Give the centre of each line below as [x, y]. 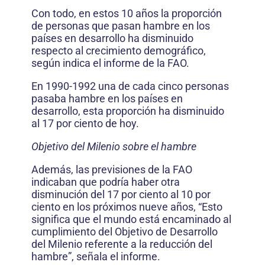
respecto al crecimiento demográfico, [119, 51]
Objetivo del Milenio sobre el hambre [114, 146]
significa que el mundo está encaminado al [131, 219]
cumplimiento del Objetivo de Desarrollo [125, 232]
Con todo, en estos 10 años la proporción [127, 13]
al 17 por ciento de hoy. [85, 123]
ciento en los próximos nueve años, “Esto [127, 207]
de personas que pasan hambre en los [121, 26]
